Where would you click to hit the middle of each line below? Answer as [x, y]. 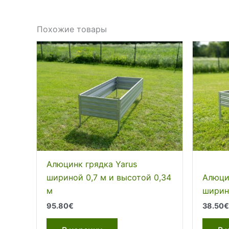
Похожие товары [72, 29]
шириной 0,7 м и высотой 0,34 [109, 177]
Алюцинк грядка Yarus [92, 164]
